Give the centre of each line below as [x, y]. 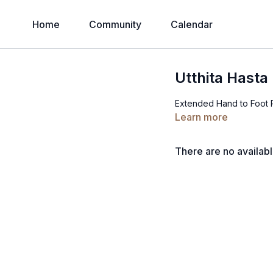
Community [115, 24]
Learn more [202, 117]
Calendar [192, 24]
